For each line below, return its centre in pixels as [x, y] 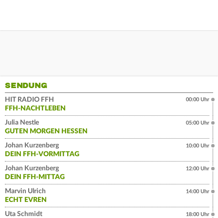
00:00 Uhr [198, 99]
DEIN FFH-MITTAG [35, 177]
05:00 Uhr [198, 123]
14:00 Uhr [198, 191]
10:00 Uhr [198, 145]
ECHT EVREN [26, 200]
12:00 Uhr [198, 168]
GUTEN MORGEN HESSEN [46, 131]
